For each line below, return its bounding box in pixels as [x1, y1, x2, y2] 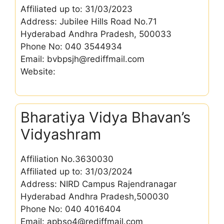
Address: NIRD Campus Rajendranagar [20, 179, 176, 189]
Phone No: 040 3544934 [20, 41, 122, 51]
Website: [20, 66, 55, 76]
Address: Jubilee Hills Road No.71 [20, 16, 157, 26]
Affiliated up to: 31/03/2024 [20, 166, 132, 176]
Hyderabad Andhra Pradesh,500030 [20, 191, 169, 201]
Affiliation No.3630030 [20, 154, 113, 164]
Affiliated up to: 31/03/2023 [20, 3, 132, 14]
